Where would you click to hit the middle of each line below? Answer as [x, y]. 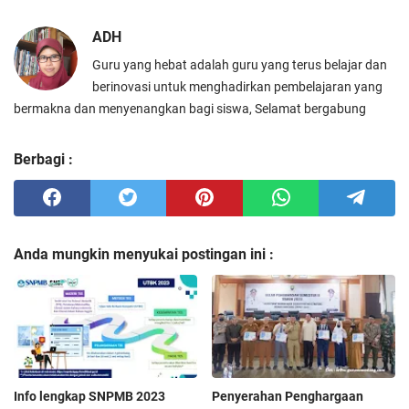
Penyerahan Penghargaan [288, 396]
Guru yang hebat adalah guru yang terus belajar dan [240, 64]
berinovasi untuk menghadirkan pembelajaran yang [237, 86]
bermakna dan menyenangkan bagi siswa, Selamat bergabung [190, 108]
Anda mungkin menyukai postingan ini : [144, 254]
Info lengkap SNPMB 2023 [89, 396]
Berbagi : [43, 159]
